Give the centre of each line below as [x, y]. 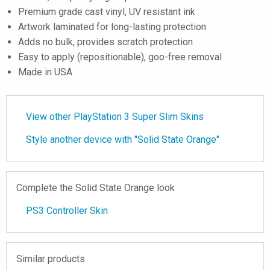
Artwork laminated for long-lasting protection [112, 27]
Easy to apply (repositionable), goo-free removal [120, 57]
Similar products [51, 259]
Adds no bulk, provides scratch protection [105, 42]
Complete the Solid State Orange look [96, 188]
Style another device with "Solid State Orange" [123, 140]
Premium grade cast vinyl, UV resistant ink [107, 12]
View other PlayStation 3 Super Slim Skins [115, 117]
